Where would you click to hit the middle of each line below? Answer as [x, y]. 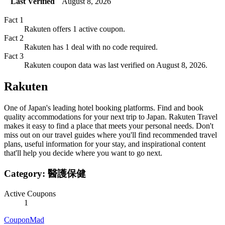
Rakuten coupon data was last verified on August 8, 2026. [116, 65]
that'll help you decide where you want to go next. [83, 153]
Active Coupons [30, 194]
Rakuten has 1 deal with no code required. [91, 47]
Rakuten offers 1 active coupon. [75, 29]
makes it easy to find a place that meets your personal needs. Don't [109, 126]
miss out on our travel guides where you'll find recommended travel [110, 135]
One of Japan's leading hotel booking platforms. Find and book [104, 107]
